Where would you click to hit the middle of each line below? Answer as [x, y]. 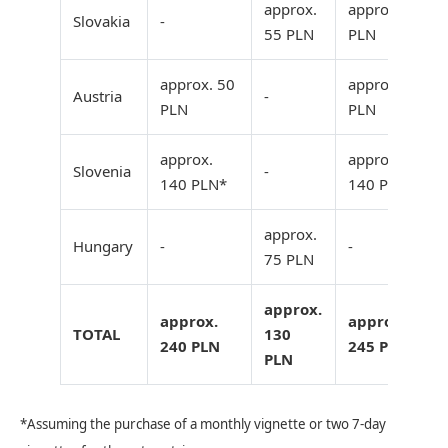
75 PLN [289, 259]
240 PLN [190, 346]
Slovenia [102, 171]
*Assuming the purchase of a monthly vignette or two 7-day [203, 424]
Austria [97, 96]
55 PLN [289, 34]
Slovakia [101, 21]
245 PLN [378, 346]
